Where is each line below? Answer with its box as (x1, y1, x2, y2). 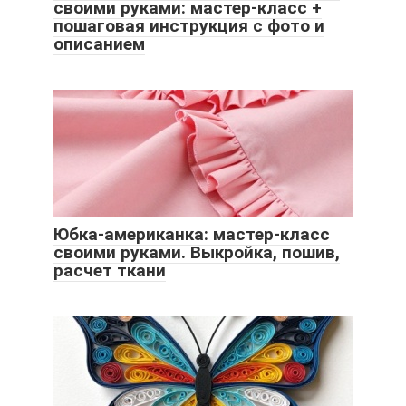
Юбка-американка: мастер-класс (53, 223, 330, 245)
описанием (53, 33, 145, 54)
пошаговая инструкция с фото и (53, 14, 324, 36)
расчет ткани (53, 259, 166, 281)
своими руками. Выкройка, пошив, (53, 241, 340, 263)
